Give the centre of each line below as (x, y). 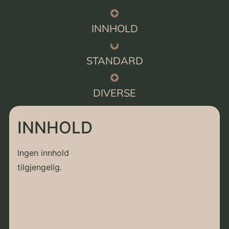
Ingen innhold (43, 153)
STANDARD (114, 60)
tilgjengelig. (40, 167)
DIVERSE (114, 93)
